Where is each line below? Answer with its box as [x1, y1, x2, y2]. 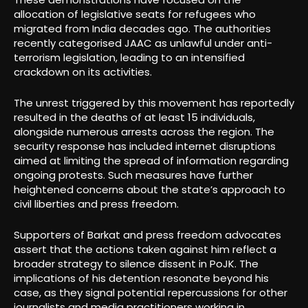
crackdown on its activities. [14, 64, 152, 79]
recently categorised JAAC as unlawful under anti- [14, 35, 272, 50]
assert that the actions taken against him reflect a [14, 241, 276, 256]
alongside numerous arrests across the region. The [14, 124, 274, 139]
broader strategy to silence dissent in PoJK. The [14, 256, 258, 271]
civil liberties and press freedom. [14, 196, 179, 211]
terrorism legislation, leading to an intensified [14, 49, 245, 65]
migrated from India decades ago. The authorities [14, 21, 271, 36]
